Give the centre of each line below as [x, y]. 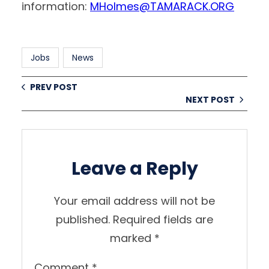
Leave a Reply [134, 168]
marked [132, 238]
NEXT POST [210, 99]
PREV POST [54, 87]
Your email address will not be [134, 201]
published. [83, 219]
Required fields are [163, 219]
